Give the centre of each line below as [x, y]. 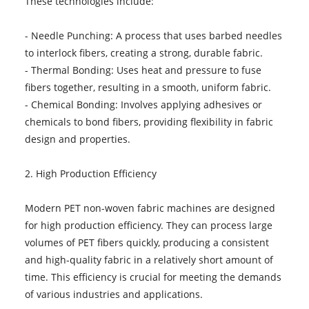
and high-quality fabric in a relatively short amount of [149, 259]
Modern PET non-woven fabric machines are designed [150, 208]
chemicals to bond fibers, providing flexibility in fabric [149, 121]
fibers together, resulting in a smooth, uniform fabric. [148, 87]
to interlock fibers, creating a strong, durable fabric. [143, 52]
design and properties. [77, 139]
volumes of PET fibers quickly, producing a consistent [147, 242]
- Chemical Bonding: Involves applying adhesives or [143, 104]
